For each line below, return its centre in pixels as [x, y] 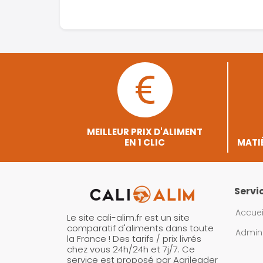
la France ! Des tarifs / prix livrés [134, 239]
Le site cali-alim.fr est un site [128, 218]
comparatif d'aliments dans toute [140, 228]
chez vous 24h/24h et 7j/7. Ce [131, 249]
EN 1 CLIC [145, 142]
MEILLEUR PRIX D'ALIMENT [145, 132]
